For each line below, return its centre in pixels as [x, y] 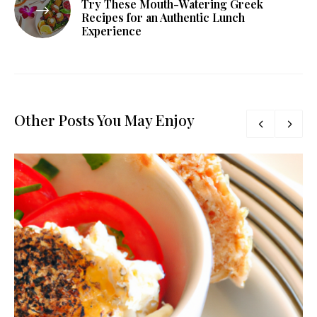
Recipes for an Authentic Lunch [163, 17]
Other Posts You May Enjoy [104, 120]
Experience [111, 30]
